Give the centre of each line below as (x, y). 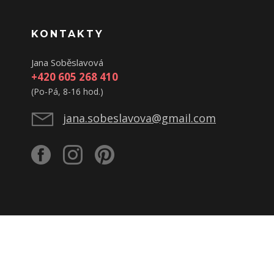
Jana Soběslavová (67, 62)
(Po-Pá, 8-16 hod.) (67, 91)
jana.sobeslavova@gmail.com (139, 118)
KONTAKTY (68, 34)
